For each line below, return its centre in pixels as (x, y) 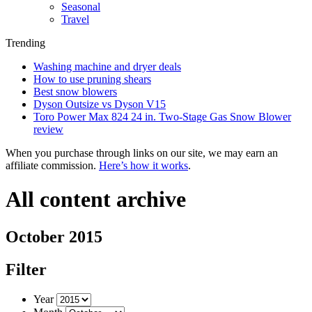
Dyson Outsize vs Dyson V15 (100, 104)
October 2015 (54, 236)
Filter (26, 269)
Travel (75, 19)
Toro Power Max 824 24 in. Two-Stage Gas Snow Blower (162, 117)
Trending (25, 43)
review (48, 129)
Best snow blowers (75, 92)
